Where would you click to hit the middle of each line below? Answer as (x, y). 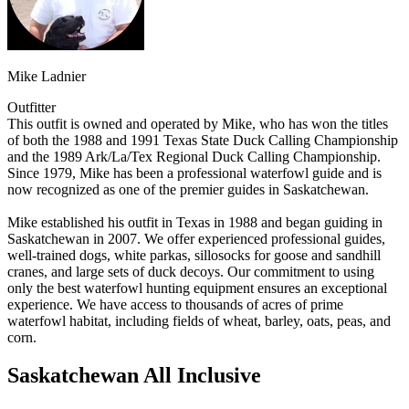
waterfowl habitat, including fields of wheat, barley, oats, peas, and (199, 320)
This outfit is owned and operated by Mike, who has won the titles (198, 123)
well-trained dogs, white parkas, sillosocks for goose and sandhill (194, 255)
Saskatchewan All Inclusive (134, 376)
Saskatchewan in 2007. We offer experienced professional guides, (196, 238)
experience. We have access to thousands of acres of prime (175, 304)
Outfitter (31, 107)
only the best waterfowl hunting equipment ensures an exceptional (197, 288)
